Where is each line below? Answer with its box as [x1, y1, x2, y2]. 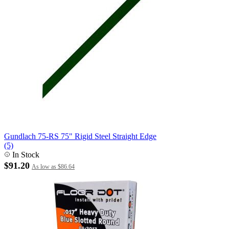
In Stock [10, 150, 39, 159]
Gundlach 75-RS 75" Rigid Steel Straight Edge [4, 132, 156, 141]
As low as [32, 163, 56, 170]
